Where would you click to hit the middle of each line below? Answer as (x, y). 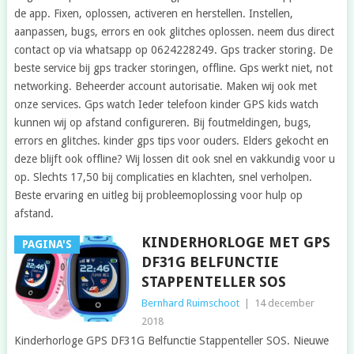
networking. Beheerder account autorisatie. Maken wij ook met (165, 87)
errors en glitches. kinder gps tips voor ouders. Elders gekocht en (171, 141)
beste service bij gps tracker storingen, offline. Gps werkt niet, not (173, 68)
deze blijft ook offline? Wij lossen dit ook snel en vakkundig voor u (174, 159)
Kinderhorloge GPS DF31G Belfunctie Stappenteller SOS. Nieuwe (171, 341)
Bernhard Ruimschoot (190, 303)
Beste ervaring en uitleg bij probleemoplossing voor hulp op (158, 196)
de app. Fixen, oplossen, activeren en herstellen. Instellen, (153, 14)
